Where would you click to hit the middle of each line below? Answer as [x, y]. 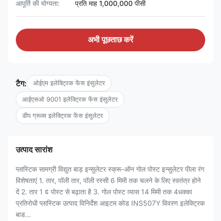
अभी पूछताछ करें [110, 40]
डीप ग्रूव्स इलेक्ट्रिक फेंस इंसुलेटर [63, 115]
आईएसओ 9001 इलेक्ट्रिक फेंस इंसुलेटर [70, 99]
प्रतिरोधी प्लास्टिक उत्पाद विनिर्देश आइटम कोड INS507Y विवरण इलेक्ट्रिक [110, 203]
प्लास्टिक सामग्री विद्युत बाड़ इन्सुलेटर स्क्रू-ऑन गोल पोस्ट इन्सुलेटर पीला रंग [110, 169]
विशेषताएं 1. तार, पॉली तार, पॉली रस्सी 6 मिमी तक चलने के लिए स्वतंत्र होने [108, 180]
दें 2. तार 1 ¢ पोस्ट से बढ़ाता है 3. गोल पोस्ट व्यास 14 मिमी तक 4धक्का [104, 192]
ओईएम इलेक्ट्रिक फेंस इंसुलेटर [69, 83]
